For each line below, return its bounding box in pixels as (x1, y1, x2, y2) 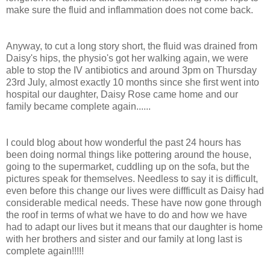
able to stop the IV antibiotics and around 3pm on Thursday (6, 65, 257, 76)
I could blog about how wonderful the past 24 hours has (6, 137, 241, 148)
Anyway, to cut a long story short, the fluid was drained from (6, 41, 257, 52)
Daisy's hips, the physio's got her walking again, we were (6, 53, 248, 64)
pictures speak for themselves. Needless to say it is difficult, (6, 174, 258, 184)
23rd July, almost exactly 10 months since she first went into (6, 77, 259, 88)
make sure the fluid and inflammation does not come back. (6, 5, 253, 16)
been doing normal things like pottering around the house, (6, 149, 251, 160)
